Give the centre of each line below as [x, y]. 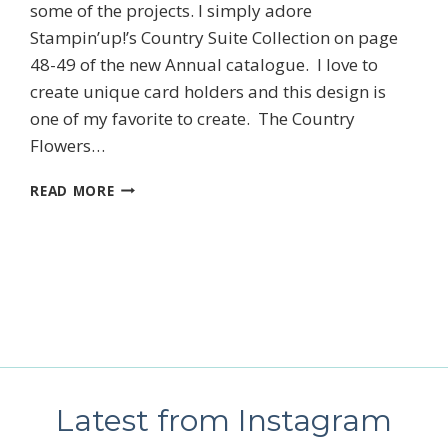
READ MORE [72, 190]
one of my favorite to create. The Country [193, 118]
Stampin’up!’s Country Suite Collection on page [214, 37]
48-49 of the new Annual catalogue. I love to [204, 64]
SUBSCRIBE [224, 36]
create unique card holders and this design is [208, 91]
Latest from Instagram [224, 420]
